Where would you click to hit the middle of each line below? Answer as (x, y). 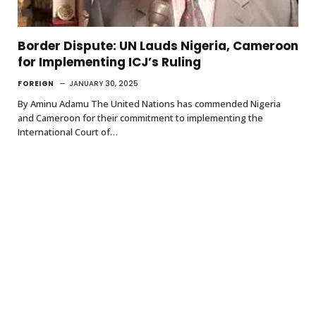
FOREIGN (36, 83)
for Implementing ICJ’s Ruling (109, 62)
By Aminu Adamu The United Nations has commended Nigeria (149, 103)
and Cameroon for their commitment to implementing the (140, 117)
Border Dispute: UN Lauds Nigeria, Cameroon (158, 45)
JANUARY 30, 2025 (103, 83)
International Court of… (68, 132)
